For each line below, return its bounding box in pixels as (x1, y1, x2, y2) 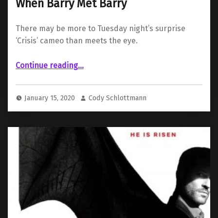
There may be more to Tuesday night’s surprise (16, 24, 185, 34)
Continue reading (16, 61, 78, 71)
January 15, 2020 (24, 93, 77, 102)
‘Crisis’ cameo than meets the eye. (16, 36, 138, 46)
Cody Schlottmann (89, 93, 147, 102)
